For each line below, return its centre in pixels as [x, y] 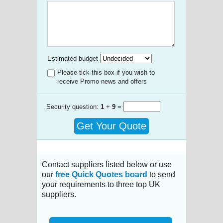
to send [161, 174]
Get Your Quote [111, 126]
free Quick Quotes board [101, 174]
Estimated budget [73, 58]
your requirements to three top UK [101, 184]
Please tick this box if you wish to [106, 72]
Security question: [73, 107]
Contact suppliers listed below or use [107, 164]
